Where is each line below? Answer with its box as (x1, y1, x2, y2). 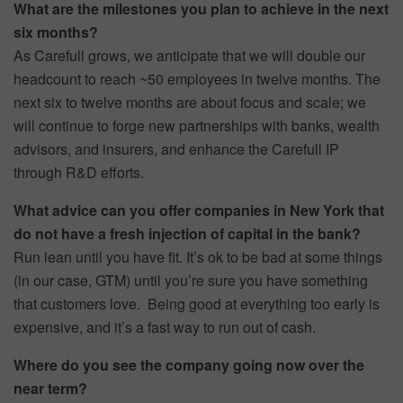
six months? (13, 21, 98, 42)
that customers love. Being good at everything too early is (13, 292, 380, 314)
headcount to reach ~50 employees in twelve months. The (13, 67, 381, 89)
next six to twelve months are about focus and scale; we (13, 91, 366, 112)
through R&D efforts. (13, 161, 144, 183)
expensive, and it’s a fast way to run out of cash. (13, 316, 316, 337)
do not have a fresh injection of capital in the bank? (13, 222, 361, 244)
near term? (13, 377, 87, 399)
